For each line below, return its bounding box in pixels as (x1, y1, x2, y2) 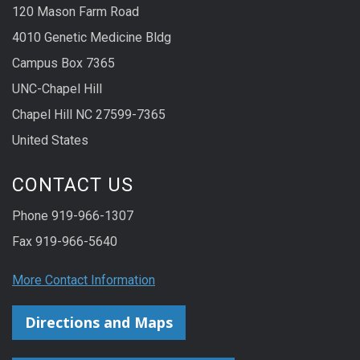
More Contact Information (12, 272, 155, 288)
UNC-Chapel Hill (12, 81, 102, 97)
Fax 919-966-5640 (12, 234, 117, 250)
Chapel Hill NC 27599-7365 (12, 107, 166, 123)
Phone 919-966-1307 (12, 208, 133, 224)
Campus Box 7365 (12, 55, 115, 72)
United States (12, 133, 88, 149)
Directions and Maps (25, 313, 173, 333)
